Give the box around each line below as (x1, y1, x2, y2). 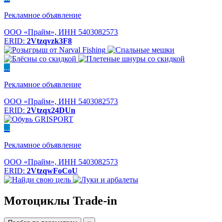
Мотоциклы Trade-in (4, 194, 117, 207)
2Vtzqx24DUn (27, 106, 75, 114)
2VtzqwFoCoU (27, 166, 78, 175)
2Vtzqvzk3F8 (27, 37, 72, 45)
